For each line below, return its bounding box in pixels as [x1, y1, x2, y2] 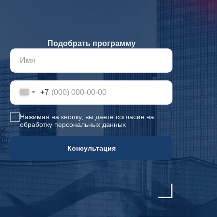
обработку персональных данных [20, 121, 126, 129]
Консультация [67, 144, 116, 153]
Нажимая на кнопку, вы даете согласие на [20, 113, 154, 121]
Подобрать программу [47, 39, 136, 47]
